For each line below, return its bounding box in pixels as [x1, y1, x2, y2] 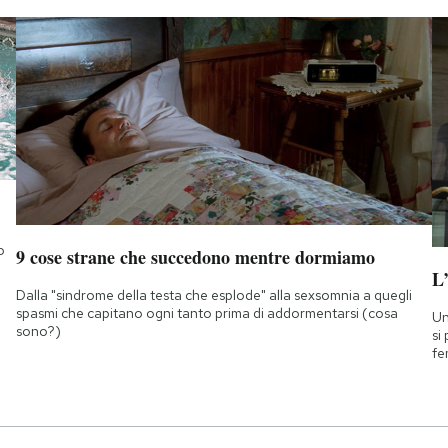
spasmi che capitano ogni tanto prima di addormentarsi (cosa [15, 304, 398, 323]
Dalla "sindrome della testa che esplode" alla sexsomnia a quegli [15, 286, 412, 305]
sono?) [15, 322, 61, 341]
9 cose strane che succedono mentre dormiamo [15, 244, 375, 271]
